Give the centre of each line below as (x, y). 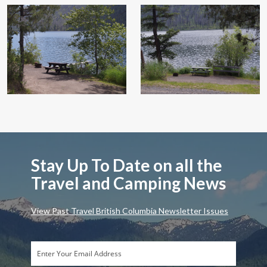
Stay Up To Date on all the (127, 165)
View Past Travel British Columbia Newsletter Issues (130, 211)
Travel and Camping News (128, 183)
